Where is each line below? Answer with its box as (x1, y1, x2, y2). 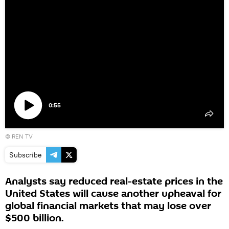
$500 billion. (5, 211, 64, 225)
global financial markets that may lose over (5, 199, 211, 213)
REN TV (12, 132, 33, 140)
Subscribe (9, 150, 42, 159)
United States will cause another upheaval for (5, 187, 221, 201)
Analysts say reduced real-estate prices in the (5, 174, 223, 189)
